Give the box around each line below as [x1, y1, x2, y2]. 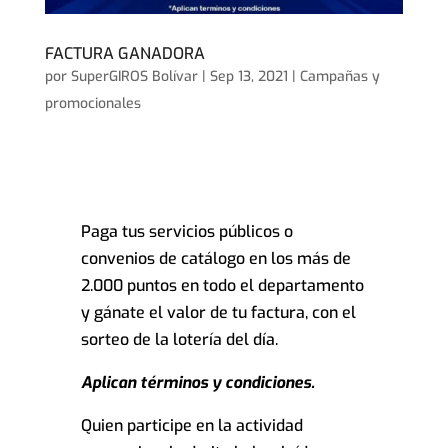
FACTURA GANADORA [44, 43, 205, 65]
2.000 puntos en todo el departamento [80, 275, 364, 297]
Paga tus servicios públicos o [80, 221, 293, 243]
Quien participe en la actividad [80, 415, 303, 437]
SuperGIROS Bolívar [70, 67, 198, 87]
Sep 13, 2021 [209, 67, 288, 87]
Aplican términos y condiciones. [80, 372, 315, 394]
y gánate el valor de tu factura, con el [80, 302, 356, 324]
